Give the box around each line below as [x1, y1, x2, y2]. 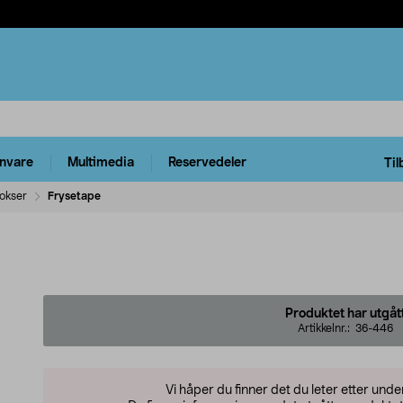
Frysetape [48, 190, 101, 201]
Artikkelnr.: [298, 322, 355, 334]
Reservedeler [168, 157, 246, 170]
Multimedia [67, 157, 134, 170]
